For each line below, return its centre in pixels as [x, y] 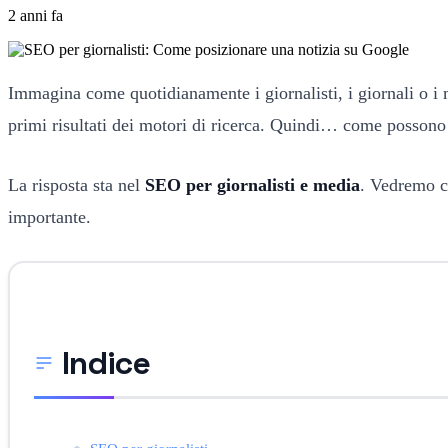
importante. [49, 216]
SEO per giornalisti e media [252, 184]
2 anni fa [35, 15]
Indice [106, 362]
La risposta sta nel [76, 184]
